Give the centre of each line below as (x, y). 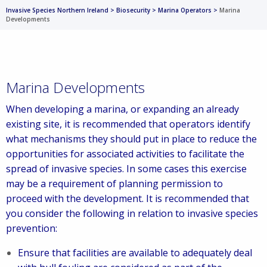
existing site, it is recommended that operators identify (128, 124)
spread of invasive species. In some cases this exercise (126, 169)
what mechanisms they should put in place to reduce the (131, 139)
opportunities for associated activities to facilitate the (125, 154)
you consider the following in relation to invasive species (132, 213)
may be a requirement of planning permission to (114, 184)
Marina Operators (185, 10)
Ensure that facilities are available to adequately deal (135, 253)
